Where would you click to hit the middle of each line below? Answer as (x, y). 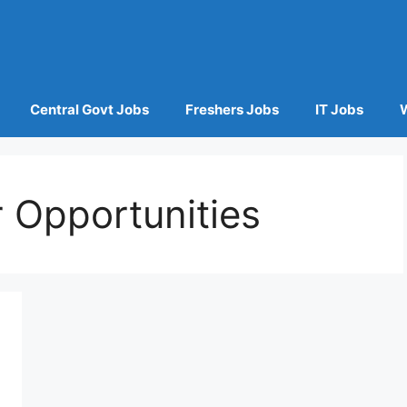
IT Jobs (339, 110)
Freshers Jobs (232, 110)
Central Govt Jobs (89, 110)
